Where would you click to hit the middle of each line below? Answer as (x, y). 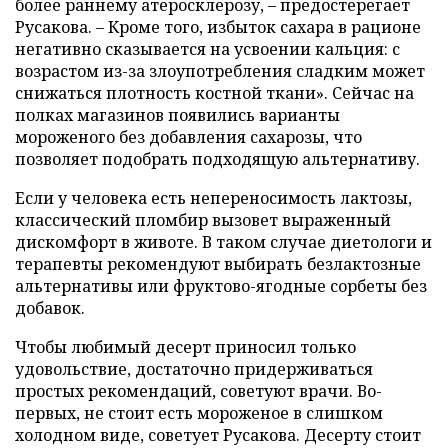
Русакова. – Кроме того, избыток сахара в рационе (218, 26)
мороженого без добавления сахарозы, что (188, 136)
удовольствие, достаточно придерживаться (194, 368)
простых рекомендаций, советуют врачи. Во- (198, 390)
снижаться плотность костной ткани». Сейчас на (214, 92)
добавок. (50, 307)
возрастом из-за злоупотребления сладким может (220, 70)
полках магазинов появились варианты (177, 114)
